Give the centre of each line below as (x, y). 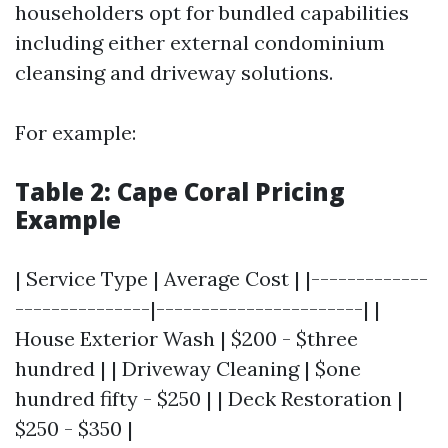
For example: (75, 132)
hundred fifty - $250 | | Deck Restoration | (209, 398)
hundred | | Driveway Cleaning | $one (188, 368)
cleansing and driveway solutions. (174, 72)
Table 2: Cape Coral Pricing (180, 191)
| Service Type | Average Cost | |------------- (221, 278)
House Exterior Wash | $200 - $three (186, 338)
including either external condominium (200, 42)
